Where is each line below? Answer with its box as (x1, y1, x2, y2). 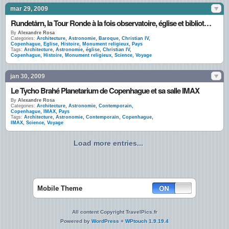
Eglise (43, 41, 58, 47)
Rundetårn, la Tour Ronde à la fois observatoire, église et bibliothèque (204, 17, 212, 29)
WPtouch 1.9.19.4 (125, 218, 169, 224)
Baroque (99, 36, 119, 41)
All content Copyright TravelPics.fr (72, 209, 157, 215)
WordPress (91, 218, 119, 224)
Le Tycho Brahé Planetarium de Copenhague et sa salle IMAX (11, 85, 199, 96)
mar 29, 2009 (10, 5, 48, 12)
